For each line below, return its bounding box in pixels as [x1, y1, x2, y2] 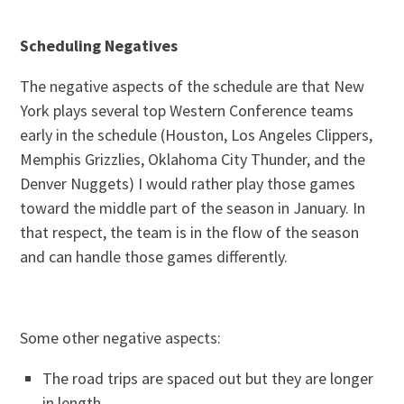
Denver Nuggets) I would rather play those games [20, 172, 356, 194]
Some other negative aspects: [20, 326, 222, 348]
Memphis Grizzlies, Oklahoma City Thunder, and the [20, 148, 366, 170]
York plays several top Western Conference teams [20, 99, 354, 121]
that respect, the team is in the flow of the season [20, 221, 360, 243]
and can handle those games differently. [20, 245, 289, 267]
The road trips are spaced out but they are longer [42, 367, 374, 389]
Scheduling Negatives [20, 34, 179, 56]
